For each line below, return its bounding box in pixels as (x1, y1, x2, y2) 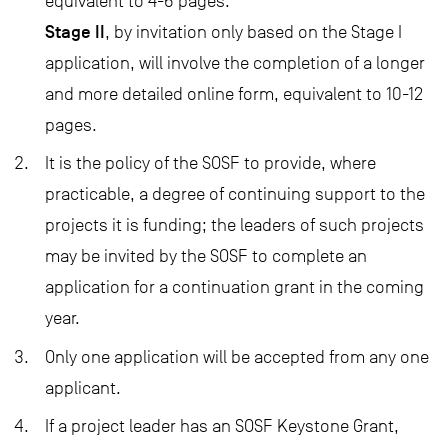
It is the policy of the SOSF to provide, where (45, 153, 376, 174)
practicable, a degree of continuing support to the (45, 184, 425, 205)
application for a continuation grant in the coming (45, 277, 424, 298)
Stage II (45, 20, 105, 43)
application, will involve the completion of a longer (45, 52, 425, 73)
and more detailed (45, 83, 187, 104)
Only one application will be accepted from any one (45, 346, 429, 367)
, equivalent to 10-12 (274, 83, 423, 104)
